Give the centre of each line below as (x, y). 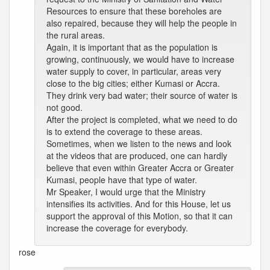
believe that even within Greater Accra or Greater (140, 168)
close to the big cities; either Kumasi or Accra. (133, 83)
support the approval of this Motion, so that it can (140, 216)
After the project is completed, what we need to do (142, 119)
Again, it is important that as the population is (132, 47)
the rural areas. (76, 35)
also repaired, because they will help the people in (142, 23)
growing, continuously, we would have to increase (140, 59)
